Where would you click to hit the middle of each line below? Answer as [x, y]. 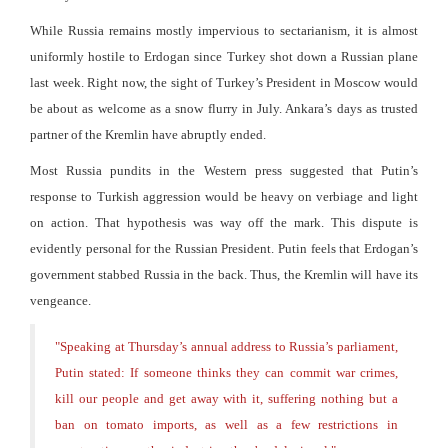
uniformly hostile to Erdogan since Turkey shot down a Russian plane [224, 56]
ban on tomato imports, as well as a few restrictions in [226, 424]
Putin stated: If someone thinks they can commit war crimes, [226, 372]
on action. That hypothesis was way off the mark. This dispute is [224, 222]
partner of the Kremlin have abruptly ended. [148, 134]
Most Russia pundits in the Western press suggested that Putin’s [224, 170]
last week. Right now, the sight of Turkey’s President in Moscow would [224, 82]
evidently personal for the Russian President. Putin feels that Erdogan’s [224, 248]
